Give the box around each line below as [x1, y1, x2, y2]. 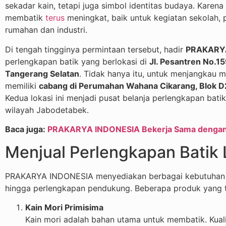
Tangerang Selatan [5, 68, 79, 79]
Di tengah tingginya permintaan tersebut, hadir [5, 44, 186, 54]
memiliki [5, 80, 39, 91]
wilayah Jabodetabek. [5, 104, 89, 115]
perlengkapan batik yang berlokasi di [5, 56, 149, 67]
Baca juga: [5, 124, 47, 135]
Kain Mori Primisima [25, 202, 103, 212]
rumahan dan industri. [5, 25, 87, 35]
